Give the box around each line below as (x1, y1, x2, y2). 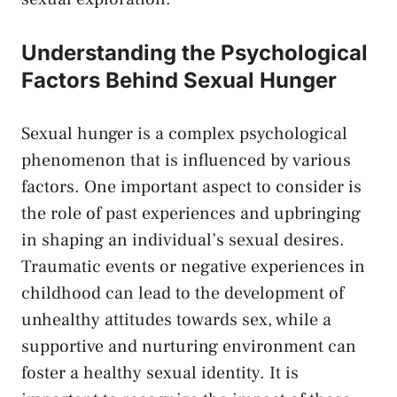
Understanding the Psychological (21, 40, 368, 66)
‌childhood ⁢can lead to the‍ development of (21, 282, 344, 306)
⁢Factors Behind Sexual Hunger (21, 67, 337, 94)
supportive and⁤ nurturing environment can (21, 335, 356, 359)
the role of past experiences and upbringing (21, 202, 361, 226)
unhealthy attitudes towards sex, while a (21, 308, 331, 332)
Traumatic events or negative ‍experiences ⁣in (21, 255, 365, 279)
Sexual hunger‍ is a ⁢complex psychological (21, 122, 347, 146)
